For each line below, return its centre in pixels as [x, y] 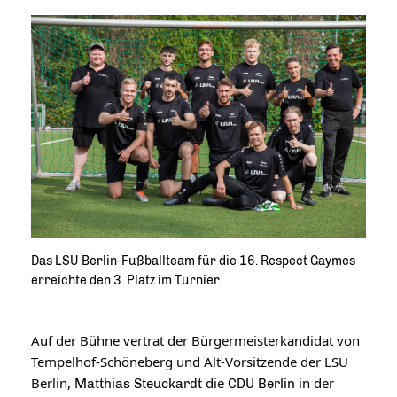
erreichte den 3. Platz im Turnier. [126, 280]
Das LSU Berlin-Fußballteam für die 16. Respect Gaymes [193, 261]
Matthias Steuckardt [140, 383]
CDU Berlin [261, 383]
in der [315, 382]
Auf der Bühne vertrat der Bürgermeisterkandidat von [195, 340]
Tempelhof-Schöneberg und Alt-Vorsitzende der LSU [190, 361]
